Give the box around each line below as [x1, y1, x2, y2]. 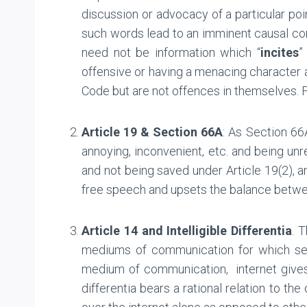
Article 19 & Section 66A [82, 124, 223, 139]
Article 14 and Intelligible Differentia [82, 223, 293, 238]
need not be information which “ [82, 45, 260, 60]
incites [260, 45, 299, 60]
